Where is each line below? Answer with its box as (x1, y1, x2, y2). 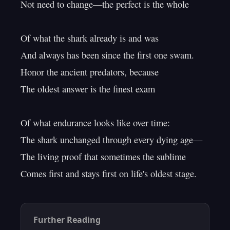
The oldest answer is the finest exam (21, 83, 155, 95)
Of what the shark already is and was (21, 32, 159, 44)
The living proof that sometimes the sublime (21, 150, 186, 163)
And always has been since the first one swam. (21, 49, 194, 61)
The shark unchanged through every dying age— (21, 133, 202, 146)
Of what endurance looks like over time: (21, 117, 170, 129)
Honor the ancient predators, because (21, 66, 159, 78)
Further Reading (33, 214, 101, 225)
